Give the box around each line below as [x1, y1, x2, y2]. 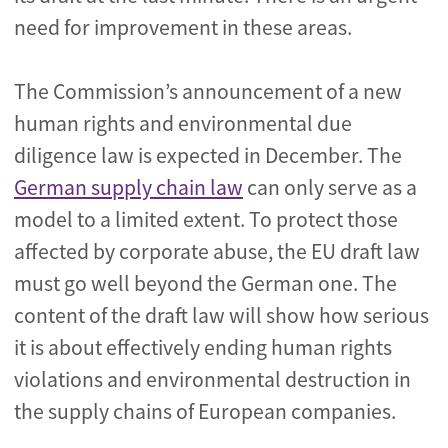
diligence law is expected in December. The [14, 142, 402, 169]
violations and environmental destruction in [14, 366, 411, 393]
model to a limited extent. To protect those [14, 206, 398, 233]
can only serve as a [243, 174, 417, 201]
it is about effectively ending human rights [14, 334, 392, 361]
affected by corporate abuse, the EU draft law [14, 238, 420, 265]
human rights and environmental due [14, 110, 352, 137]
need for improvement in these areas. [14, 14, 352, 41]
